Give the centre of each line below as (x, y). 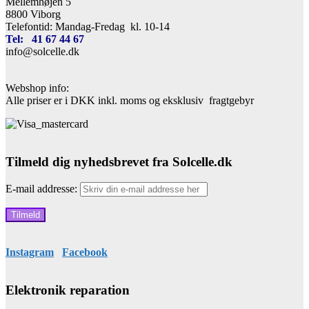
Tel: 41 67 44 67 (45, 39)
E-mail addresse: (43, 189)
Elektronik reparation (68, 290)
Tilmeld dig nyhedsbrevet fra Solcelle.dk (119, 161)
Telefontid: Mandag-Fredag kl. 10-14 (88, 26)
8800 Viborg (33, 14)
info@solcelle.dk (42, 51)
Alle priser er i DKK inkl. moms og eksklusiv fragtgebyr (130, 100)
